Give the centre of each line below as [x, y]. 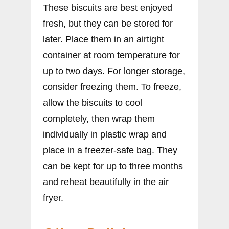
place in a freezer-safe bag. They [110, 150]
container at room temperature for [111, 55]
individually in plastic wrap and [105, 134]
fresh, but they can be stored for [108, 23]
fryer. [53, 198]
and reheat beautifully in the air [106, 182]
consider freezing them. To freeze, [112, 87]
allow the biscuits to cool [93, 102]
